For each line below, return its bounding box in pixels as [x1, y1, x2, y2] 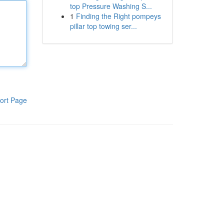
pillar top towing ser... [69, 21, 137, 31]
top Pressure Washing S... [69, 1, 152, 11]
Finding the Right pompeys [75, 11, 161, 21]
